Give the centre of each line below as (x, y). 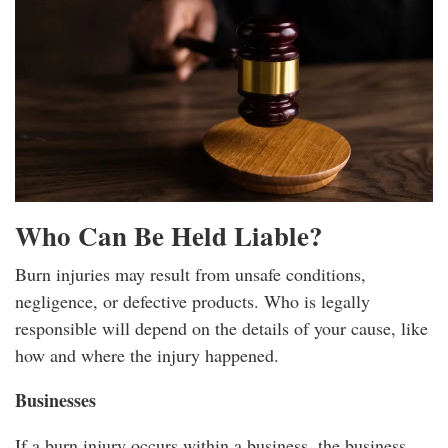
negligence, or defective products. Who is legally (192, 300)
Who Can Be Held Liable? (169, 235)
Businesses (55, 399)
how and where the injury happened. (147, 354)
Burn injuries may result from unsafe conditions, (190, 273)
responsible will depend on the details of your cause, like (221, 327)
